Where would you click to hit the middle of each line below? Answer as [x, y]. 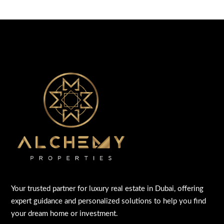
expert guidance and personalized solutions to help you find [109, 201]
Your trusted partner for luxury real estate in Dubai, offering [107, 189]
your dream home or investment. [65, 214]
